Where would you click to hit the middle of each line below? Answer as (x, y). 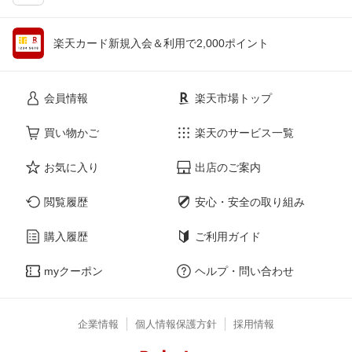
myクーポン (73, 271)
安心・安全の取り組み (250, 202)
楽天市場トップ (233, 99)
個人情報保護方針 (176, 324)
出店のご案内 (228, 168)
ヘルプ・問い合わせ (244, 271)
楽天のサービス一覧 (244, 133)
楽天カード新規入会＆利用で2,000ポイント (161, 44)
